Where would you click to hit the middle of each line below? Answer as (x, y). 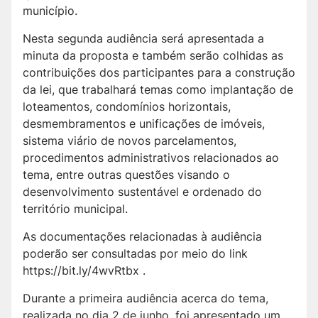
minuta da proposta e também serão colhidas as (153, 56)
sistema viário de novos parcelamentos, (130, 141)
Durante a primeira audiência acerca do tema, (146, 298)
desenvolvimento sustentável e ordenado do (142, 192)
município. (50, 11)
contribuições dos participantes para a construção (159, 73)
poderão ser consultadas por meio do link (135, 254)
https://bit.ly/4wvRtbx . (84, 271)
